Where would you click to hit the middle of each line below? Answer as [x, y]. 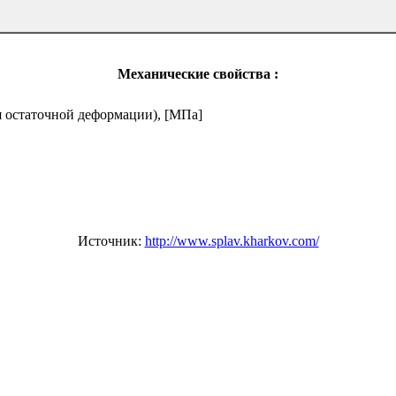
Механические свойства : [198, 73]
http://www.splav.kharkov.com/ [232, 240]
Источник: [111, 240]
